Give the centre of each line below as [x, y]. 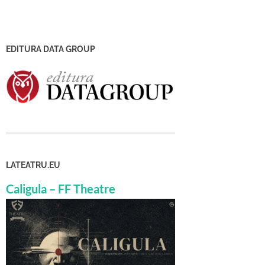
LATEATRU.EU [33, 165]
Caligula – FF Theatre [61, 189]
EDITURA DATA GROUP [51, 49]
